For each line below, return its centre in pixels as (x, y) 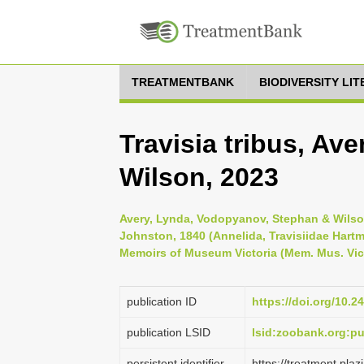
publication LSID (169, 332)
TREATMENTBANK (183, 82)
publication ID (162, 301)
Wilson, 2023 (199, 177)
